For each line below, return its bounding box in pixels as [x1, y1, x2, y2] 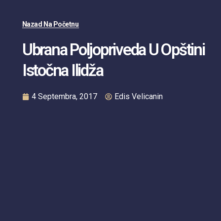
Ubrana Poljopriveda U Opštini [22, 39, 205, 59]
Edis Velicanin [114, 91, 163, 101]
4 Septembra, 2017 [31, 91, 97, 101]
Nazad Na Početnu [22, 20, 79, 28]
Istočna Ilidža [22, 60, 103, 80]
